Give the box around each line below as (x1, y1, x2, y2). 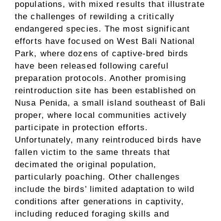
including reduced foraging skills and (15, 209, 169, 219)
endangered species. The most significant (15, 24, 190, 34)
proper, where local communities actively (15, 110, 187, 120)
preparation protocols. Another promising (15, 74, 186, 83)
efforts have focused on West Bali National (15, 37, 195, 46)
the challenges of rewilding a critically (15, 12, 175, 22)
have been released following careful (15, 61, 169, 71)
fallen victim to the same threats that (15, 147, 170, 157)
